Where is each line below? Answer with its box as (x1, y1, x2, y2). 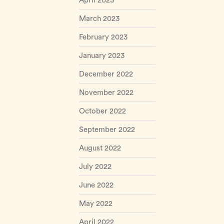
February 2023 (78, 33, 127, 41)
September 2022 (78, 126, 135, 133)
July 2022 (78, 163, 111, 170)
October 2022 (78, 107, 126, 115)
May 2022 (78, 200, 112, 207)
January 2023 (78, 52, 124, 59)
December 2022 (78, 70, 133, 78)
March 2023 (78, 15, 119, 22)
